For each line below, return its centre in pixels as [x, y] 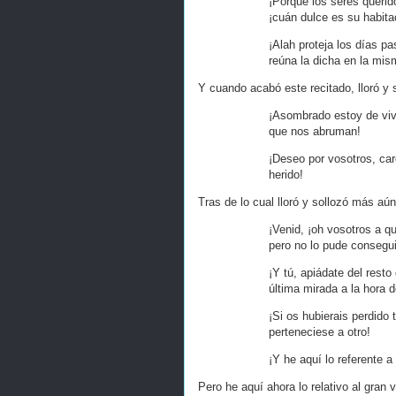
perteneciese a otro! [320, 332]
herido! [286, 175]
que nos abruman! [315, 131]
